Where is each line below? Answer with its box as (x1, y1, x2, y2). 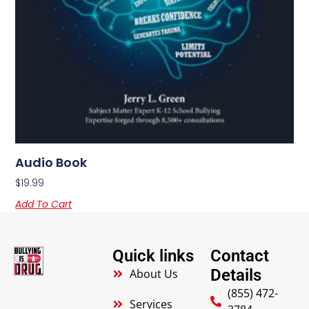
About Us (129, 266, 178, 281)
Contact (210, 246, 270, 266)
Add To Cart (15, 197, 72, 211)
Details (210, 265, 262, 285)
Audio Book (15, 153, 88, 171)
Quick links (112, 246, 194, 266)
